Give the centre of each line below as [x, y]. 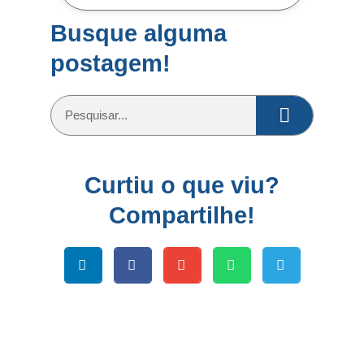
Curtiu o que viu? [182, 185]
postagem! [110, 63]
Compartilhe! [182, 215]
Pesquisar [77, 104]
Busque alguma [139, 33]
